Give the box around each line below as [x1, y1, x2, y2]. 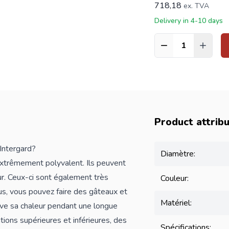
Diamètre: [160, 148, 195, 159]
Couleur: [160, 173, 189, 184]
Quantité [154, 45, 185, 57]
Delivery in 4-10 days [154, 16, 223, 26]
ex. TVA [183, 1, 209, 11]
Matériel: [160, 197, 192, 209]
